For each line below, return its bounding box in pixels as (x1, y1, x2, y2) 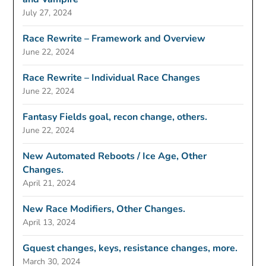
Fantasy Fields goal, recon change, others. (23, 110, 208, 123)
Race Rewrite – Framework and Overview (23, 32, 206, 45)
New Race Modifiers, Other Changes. (23, 202, 186, 216)
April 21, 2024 (23, 178, 76, 189)
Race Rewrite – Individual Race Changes (23, 71, 201, 84)
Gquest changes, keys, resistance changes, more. (23, 242, 238, 255)
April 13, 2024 (23, 217, 76, 228)
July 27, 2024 (23, 7, 72, 18)
